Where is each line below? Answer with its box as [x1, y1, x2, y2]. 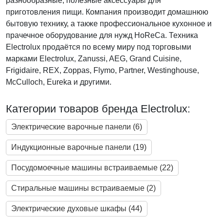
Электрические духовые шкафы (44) [11, 204, 142, 213]
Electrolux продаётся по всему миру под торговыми [6, 43, 191, 51]
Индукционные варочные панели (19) [11, 143, 146, 151]
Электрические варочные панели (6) [11, 123, 142, 131]
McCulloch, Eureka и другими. [6, 78, 111, 86]
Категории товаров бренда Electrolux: [6, 103, 190, 115]
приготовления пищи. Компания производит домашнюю [6, 8, 208, 16]
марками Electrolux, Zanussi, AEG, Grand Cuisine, [6, 54, 182, 63]
